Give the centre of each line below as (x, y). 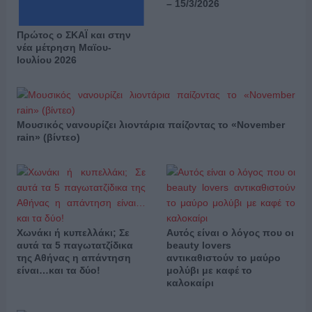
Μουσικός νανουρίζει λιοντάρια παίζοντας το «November (150, 125)
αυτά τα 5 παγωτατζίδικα (75, 245)
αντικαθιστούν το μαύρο (223, 258)
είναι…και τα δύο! (58, 271)
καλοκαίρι (190, 283)
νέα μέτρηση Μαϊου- (64, 48)
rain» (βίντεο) (48, 138)
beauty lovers (198, 245)
